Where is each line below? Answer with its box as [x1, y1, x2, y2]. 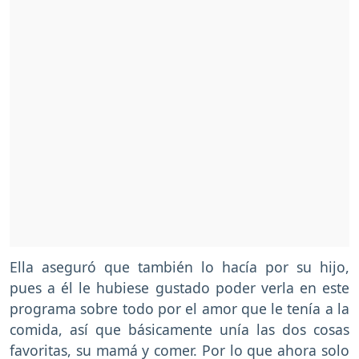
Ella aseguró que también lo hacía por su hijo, [10, 257, 349, 277]
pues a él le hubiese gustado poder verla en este [10, 278, 349, 298]
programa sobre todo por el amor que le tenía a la [10, 299, 349, 319]
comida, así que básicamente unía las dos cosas [10, 320, 349, 340]
